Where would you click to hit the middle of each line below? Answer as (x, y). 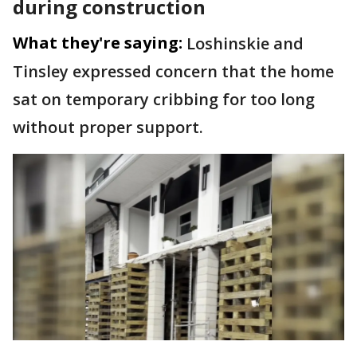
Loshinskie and (245, 43)
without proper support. (110, 127)
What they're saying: (98, 42)
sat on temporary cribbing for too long (164, 99)
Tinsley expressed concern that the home (173, 71)
